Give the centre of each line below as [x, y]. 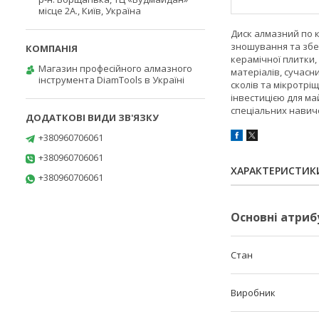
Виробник [253, 293]
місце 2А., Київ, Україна [90, 11]
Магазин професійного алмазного [115, 68]
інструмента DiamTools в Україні [111, 80]
